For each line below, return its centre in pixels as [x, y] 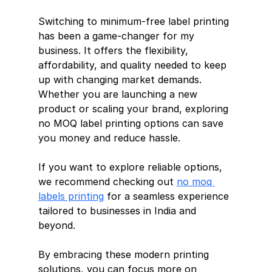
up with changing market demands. [121, 79]
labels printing [71, 196]
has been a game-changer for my [117, 36]
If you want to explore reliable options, [131, 167]
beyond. [56, 225]
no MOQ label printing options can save [132, 123]
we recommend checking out [107, 181]
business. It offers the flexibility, [114, 50]
